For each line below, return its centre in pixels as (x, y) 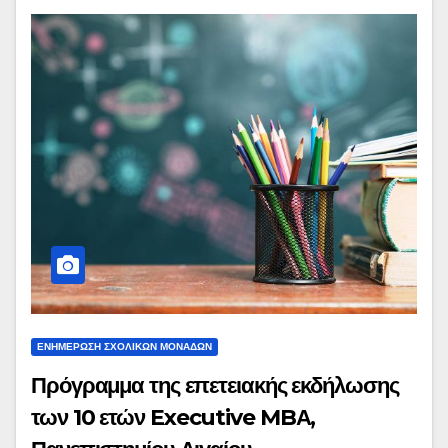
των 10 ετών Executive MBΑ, (173, 418)
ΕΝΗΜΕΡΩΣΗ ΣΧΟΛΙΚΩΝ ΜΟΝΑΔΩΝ (124, 347)
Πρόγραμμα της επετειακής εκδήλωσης (215, 386)
